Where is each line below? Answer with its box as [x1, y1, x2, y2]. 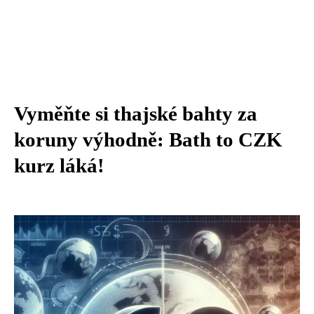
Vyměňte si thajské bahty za [14, 102, 257, 125]
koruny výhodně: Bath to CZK [14, 128, 282, 151]
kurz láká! [14, 154, 104, 177]
